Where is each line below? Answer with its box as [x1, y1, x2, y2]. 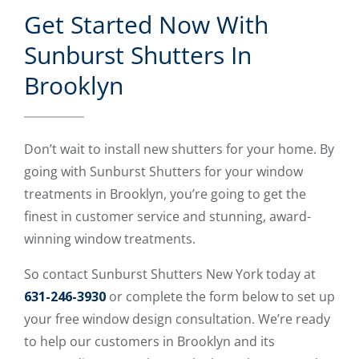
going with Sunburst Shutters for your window [24, 163, 303, 181]
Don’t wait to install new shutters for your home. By [24, 140, 334, 159]
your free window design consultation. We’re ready [24, 310, 330, 329]
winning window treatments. [24, 230, 196, 248]
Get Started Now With [24, 8, 268, 42]
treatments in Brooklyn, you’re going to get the [24, 185, 306, 204]
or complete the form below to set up [109, 288, 335, 306]
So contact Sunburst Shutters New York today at [24, 265, 316, 284]
